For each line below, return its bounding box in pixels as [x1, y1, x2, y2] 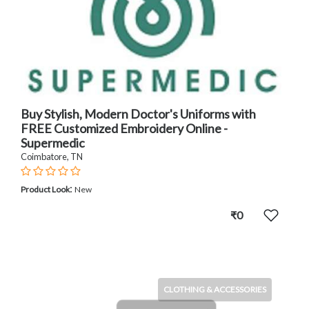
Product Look [21, 184, 70, 195]
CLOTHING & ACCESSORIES [163, 284, 266, 295]
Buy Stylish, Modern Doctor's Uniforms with [21, 106, 256, 122]
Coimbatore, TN [21, 151, 83, 163]
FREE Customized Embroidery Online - [21, 121, 228, 137]
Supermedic [21, 135, 85, 151]
